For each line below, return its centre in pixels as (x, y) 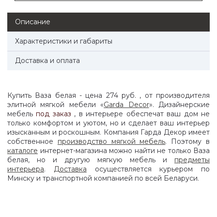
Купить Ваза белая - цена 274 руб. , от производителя (108, 96)
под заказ (54, 114)
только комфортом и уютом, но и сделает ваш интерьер (108, 123)
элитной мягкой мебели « (56, 105)
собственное (32, 142)
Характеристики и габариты (64, 41)
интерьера (26, 169)
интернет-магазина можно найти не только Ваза (124, 151)
